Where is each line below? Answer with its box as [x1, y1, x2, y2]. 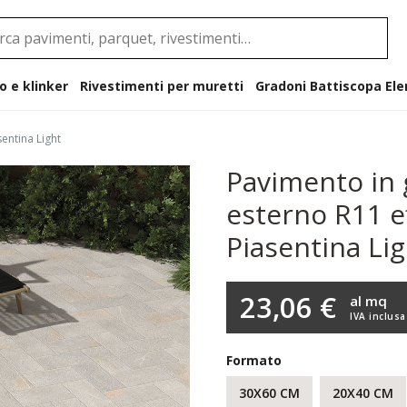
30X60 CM [239, 384, 300, 402]
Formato [226, 352, 282, 369]
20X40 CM [333, 384, 393, 402]
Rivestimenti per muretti [79, 77, 243, 94]
